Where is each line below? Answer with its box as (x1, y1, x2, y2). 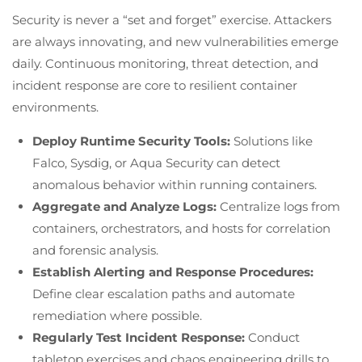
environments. (12, 99, 99, 115)
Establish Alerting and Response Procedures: (32, 263, 314, 280)
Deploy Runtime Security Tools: (32, 133, 230, 149)
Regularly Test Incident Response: (32, 329, 245, 345)
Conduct (245, 329, 300, 345)
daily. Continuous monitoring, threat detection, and (12, 55, 318, 71)
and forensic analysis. (32, 242, 158, 258)
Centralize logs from (217, 198, 340, 214)
